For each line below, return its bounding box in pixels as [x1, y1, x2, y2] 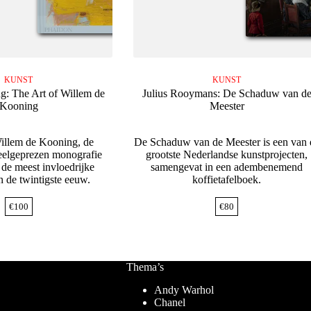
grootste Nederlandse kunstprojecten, [146, 149, 308, 161]
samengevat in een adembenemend [151, 161, 303, 174]
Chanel [153, 296, 185, 309]
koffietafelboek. [192, 174, 262, 186]
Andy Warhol [153, 284, 214, 296]
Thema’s [126, 261, 164, 274]
